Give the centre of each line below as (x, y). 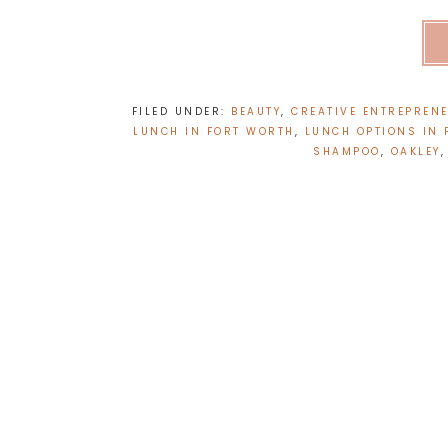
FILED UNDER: (181, 111)
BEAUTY (256, 111)
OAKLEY (415, 151)
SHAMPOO (347, 151)
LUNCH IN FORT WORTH (214, 131)
